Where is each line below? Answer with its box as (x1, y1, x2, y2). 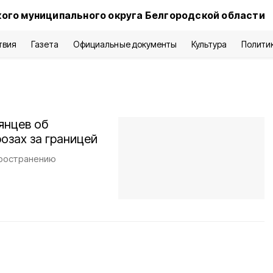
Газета (31, 39, 59, 49)
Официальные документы (73, 39, 177, 49)
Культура (191, 39, 227, 49)
